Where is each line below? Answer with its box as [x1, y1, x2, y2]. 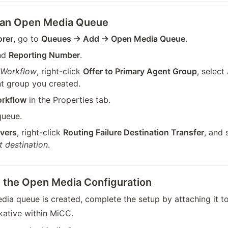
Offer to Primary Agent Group [83, 66, 197, 77]
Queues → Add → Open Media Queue [41, 34, 186, 44]
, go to [13, 34, 42, 44]
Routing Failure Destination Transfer [63, 127, 205, 138]
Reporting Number [9, 50, 80, 61]
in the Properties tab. [26, 95, 111, 105]
